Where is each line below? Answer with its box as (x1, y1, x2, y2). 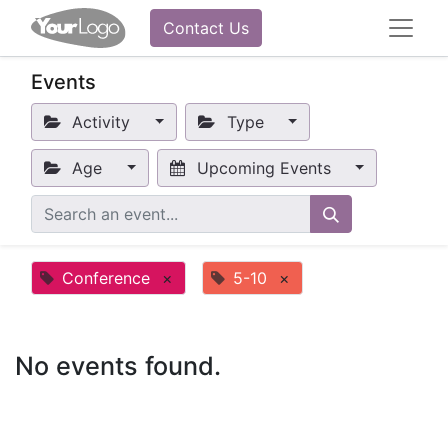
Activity (67, 112, 136, 132)
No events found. (15, 351, 221, 381)
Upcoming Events (191, 158, 336, 178)
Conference (62, 268, 150, 288)
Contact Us (162, 18, 249, 38)
